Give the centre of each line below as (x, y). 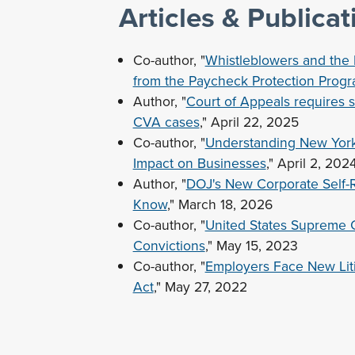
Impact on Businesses (199, 163)
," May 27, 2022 (200, 287)
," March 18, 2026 (221, 204)
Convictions (169, 246)
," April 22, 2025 (249, 122)
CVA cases (166, 122)
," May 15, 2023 (251, 246)
